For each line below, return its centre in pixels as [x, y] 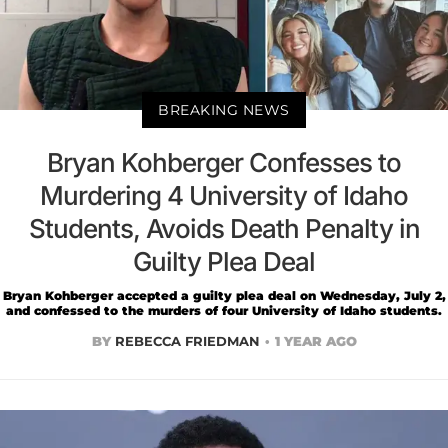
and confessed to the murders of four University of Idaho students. [224, 310]
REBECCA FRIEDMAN [187, 341]
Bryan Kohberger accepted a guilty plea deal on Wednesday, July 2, [224, 295]
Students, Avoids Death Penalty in [224, 228]
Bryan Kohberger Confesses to [224, 162]
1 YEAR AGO [315, 341]
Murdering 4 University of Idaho [224, 195]
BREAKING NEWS [224, 110]
